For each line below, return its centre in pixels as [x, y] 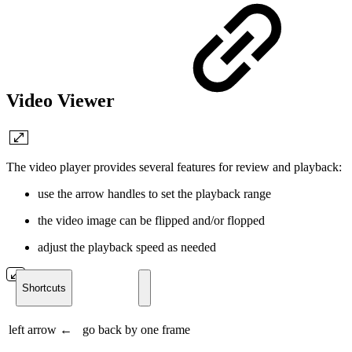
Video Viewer [63, 100]
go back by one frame [136, 329]
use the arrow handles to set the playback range [154, 193]
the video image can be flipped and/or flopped [151, 220]
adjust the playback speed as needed [127, 247]
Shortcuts [44, 288]
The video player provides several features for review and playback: [174, 167]
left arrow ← [40, 329]
